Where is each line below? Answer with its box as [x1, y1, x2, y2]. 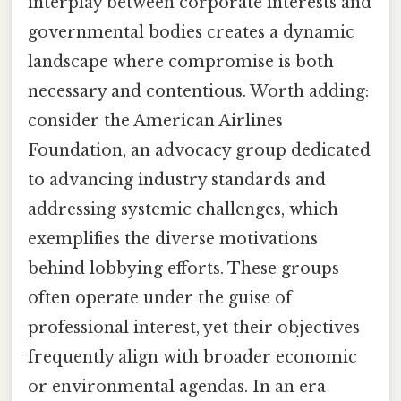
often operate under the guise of [28, 287, 292, 308]
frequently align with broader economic [28, 346, 357, 367]
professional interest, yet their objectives [28, 317, 360, 337]
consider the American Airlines [28, 110, 283, 131]
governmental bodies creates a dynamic [28, 21, 354, 42]
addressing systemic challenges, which [28, 199, 338, 219]
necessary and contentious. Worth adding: [28, 81, 369, 101]
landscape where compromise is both [28, 51, 334, 72]
